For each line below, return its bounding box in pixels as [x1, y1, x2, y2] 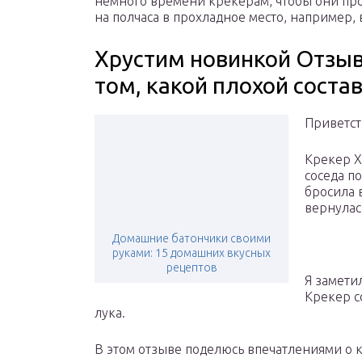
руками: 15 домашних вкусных [112, 246, 271, 260]
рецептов [166, 261, 217, 275]
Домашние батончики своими [112, 232, 271, 246]
